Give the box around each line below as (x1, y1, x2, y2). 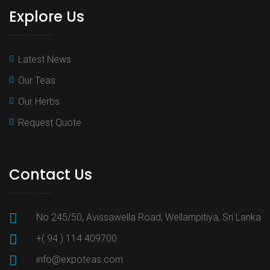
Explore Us (9, 7, 84, 27)
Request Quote (18, 117, 81, 129)
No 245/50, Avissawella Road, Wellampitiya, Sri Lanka (36, 212, 261, 224)
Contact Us (9, 165, 92, 185)
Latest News (18, 54, 71, 66)
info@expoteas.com (36, 254, 123, 266)
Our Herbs (18, 96, 60, 108)
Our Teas (18, 75, 55, 87)
